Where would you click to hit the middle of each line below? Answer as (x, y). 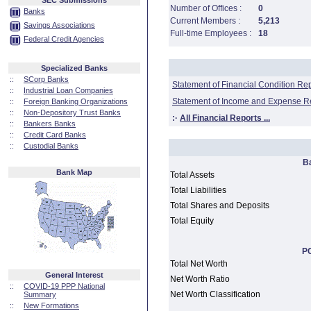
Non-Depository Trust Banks (72, 112)
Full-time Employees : (211, 33)
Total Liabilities (198, 190)
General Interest (74, 275)
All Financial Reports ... (225, 118)
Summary (40, 294)
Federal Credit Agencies (64, 39)
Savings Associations (59, 25)
